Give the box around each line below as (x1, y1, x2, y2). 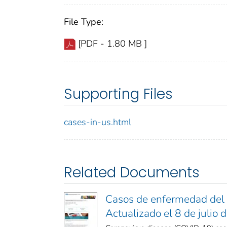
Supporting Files (64, 84, 173, 104)
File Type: (64, 16, 103, 28)
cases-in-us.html (64, 116, 131, 129)
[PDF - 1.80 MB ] (78, 37, 147, 50)
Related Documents (64, 163, 200, 183)
